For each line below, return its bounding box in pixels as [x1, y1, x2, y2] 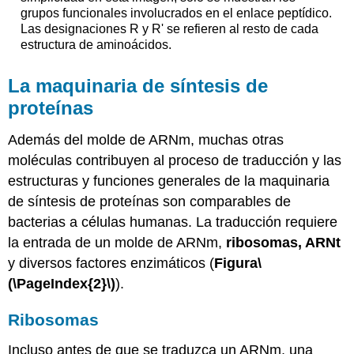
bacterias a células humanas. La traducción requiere [8, 214, 338, 231]
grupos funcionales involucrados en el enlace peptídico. [20, 6, 332, 20]
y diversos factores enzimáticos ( [8, 255, 215, 272]
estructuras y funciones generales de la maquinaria [8, 173, 330, 190]
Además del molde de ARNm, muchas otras [8, 132, 284, 149]
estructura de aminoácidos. [20, 37, 171, 51]
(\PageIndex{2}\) [8, 276, 116, 292]
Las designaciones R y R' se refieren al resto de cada [20, 21, 318, 36]
